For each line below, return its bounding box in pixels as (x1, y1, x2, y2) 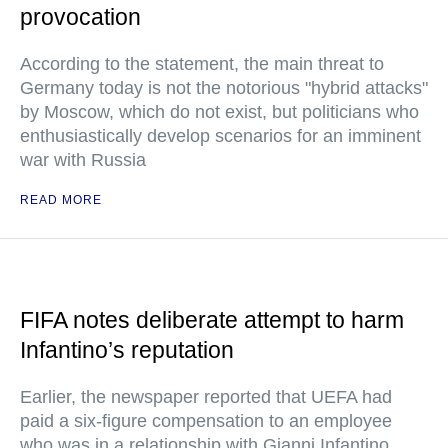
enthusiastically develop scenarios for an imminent (20, 126, 421, 146)
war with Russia (20, 150, 146, 170)
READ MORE (20, 193, 102, 207)
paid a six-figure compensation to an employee (20, 411, 392, 431)
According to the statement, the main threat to (20, 54, 384, 74)
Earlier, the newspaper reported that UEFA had (20, 387, 392, 407)
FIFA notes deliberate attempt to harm (20, 307, 404, 333)
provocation (20, 4, 141, 30)
